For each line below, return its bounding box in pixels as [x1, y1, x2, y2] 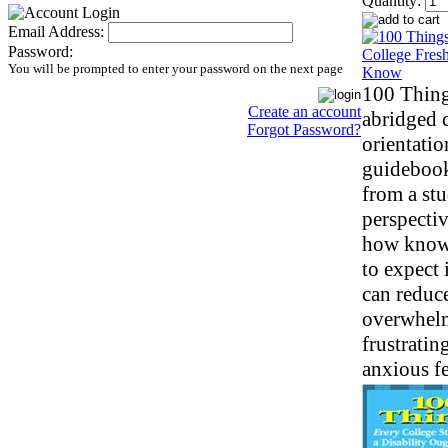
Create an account [248, 103, 361, 120]
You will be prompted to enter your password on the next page [8, 61, 343, 76]
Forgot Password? [247, 121, 361, 138]
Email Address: [8, 23, 104, 40]
